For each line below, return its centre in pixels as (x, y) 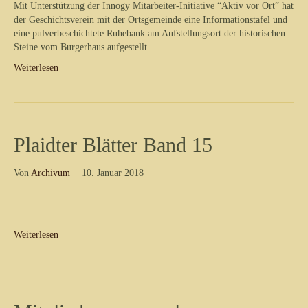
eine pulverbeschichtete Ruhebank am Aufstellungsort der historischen (150, 33)
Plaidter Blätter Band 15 (113, 144)
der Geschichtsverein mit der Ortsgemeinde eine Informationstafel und (151, 19)
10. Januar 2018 (113, 173)
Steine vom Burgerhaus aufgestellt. (82, 47)
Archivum (51, 173)
